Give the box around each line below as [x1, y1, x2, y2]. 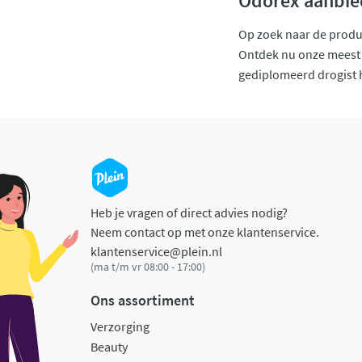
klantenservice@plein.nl [90, 242, 222, 259]
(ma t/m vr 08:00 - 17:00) [90, 259, 205, 274]
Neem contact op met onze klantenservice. [90, 223, 319, 240]
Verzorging [90, 318, 149, 335]
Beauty [90, 339, 128, 356]
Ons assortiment [90, 291, 195, 310]
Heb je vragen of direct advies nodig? [90, 204, 288, 221]
